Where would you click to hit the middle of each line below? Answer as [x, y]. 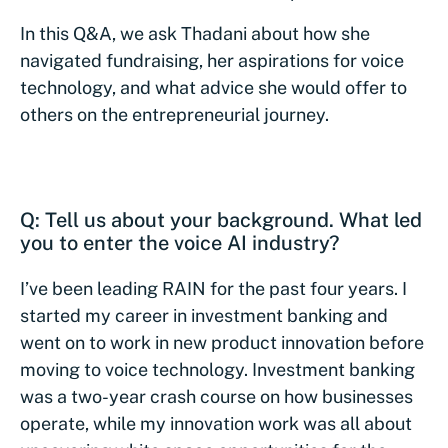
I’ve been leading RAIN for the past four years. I [213, 288]
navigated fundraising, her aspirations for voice [212, 60]
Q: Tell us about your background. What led [221, 220]
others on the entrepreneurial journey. [174, 114]
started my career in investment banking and [204, 315]
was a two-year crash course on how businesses [216, 396]
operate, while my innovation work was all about [216, 423]
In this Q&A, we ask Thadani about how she [195, 33]
